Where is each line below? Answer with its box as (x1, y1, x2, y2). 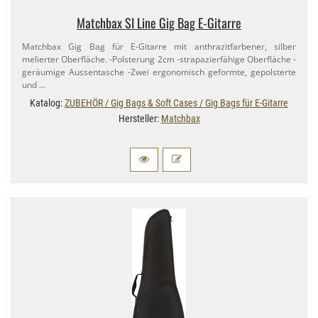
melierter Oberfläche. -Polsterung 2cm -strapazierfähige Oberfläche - (22, 53, 296, 66)
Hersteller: (118, 113, 161, 125)
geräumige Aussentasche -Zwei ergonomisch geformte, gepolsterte (22, 66, 296, 79)
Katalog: (30, 97, 65, 109)
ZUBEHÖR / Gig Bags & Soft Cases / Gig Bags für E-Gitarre (65, 97, 288, 109)
